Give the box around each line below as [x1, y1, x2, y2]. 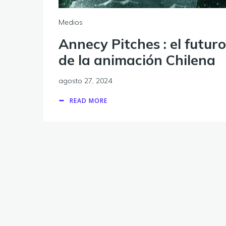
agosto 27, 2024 [59, 76, 112, 85]
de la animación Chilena [59, 51, 215, 69]
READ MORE [70, 96, 107, 105]
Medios [59, 17, 83, 27]
